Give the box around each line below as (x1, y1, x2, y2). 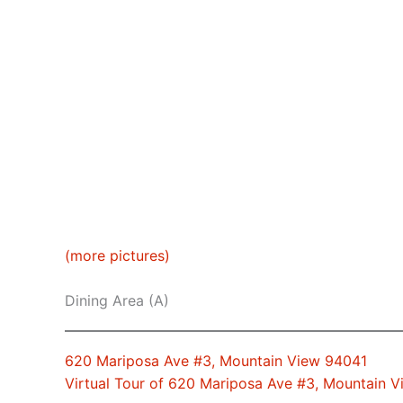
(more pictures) (65, 246, 170, 264)
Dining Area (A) (65, 291, 169, 310)
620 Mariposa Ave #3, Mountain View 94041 (65, 352, 367, 371)
